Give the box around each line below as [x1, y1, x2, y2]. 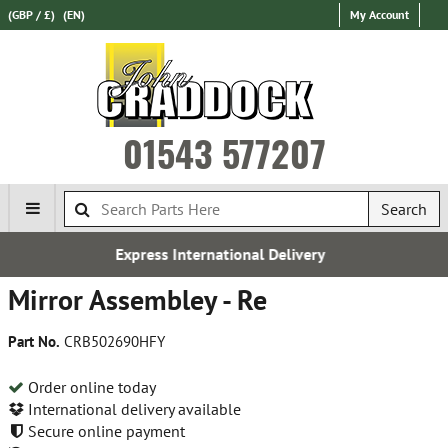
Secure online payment [24, 420, 185, 441]
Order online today [24, 376, 156, 397]
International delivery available [24, 398, 241, 419]
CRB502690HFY [60, 332, 165, 351]
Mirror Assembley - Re [8, 281, 267, 318]
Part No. [8, 332, 60, 351]
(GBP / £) [8, 7, 55, 22]
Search [381, 199, 427, 219]
